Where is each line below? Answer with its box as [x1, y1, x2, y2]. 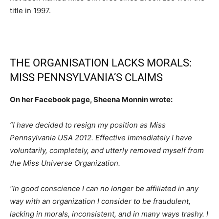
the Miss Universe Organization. [10, 158, 120, 168]
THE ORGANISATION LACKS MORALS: [10, 57, 192, 69]
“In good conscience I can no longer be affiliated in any [10, 184, 198, 194]
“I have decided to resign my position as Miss [10, 120, 166, 130]
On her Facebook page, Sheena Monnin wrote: [10, 95, 173, 105]
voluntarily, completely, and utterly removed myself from [10, 146, 204, 155]
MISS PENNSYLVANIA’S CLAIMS [10, 71, 163, 84]
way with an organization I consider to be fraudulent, [10, 197, 191, 206]
